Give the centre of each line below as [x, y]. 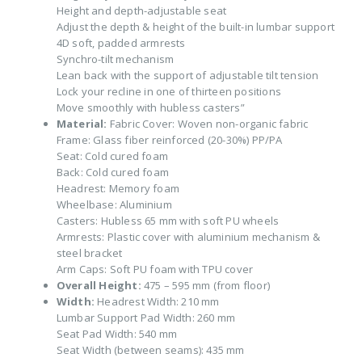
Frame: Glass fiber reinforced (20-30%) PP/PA [169, 140]
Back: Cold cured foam [112, 173]
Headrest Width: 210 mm [157, 302]
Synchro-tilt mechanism [115, 59]
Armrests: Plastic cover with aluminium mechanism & [188, 237]
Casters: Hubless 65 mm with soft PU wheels [168, 221]
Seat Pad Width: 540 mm [117, 334]
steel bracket [89, 253]
